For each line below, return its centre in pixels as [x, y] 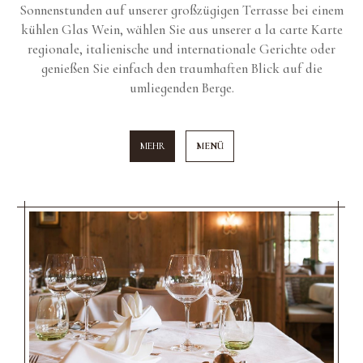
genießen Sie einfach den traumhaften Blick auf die [181, 68]
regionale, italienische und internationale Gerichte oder [181, 49]
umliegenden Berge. [181, 88]
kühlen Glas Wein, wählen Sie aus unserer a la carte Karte [181, 29]
